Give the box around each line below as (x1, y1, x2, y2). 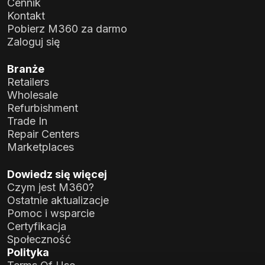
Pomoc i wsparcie (7, 207, 95, 220)
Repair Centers (7, 128, 79, 141)
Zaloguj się (7, 35, 60, 49)
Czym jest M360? (7, 181, 94, 194)
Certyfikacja (7, 220, 66, 233)
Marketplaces (7, 141, 74, 154)
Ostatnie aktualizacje (7, 194, 109, 207)
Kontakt (7, 9, 45, 22)
